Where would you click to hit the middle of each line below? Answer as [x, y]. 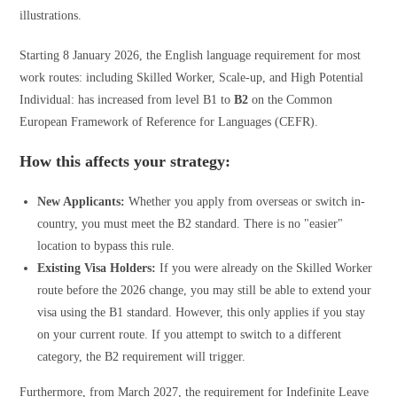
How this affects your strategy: [125, 161]
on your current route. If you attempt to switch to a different [190, 334]
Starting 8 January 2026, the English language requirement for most [191, 55]
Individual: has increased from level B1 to [127, 99]
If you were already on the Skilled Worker [265, 268]
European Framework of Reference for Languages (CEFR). [169, 121]
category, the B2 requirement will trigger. [142, 356]
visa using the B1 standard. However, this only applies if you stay [202, 312]
